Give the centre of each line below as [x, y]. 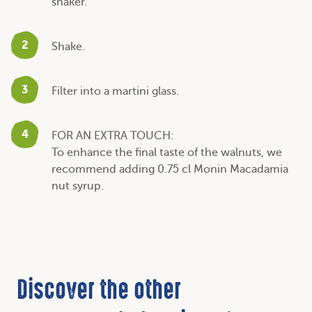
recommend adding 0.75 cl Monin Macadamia [170, 169]
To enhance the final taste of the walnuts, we [167, 152]
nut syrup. [78, 186]
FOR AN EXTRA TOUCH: [113, 135]
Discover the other [99, 292]
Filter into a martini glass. [115, 91]
